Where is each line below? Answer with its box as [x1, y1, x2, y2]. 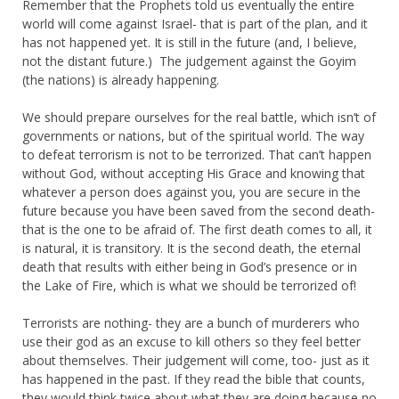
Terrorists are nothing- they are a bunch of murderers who [22, 313, 360, 331]
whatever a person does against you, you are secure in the [22, 183, 361, 200]
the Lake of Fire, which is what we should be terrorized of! [22, 276, 356, 294]
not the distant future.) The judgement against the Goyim [22, 52, 356, 69]
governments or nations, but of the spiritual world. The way [22, 126, 364, 144]
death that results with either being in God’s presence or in [22, 257, 357, 275]
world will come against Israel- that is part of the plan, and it [22, 14, 368, 32]
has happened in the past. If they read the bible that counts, [22, 370, 365, 387]
